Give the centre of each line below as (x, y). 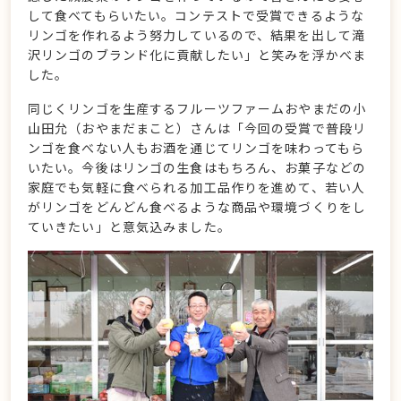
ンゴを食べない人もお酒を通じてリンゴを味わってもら (196, 148)
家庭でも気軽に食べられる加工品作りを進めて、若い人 (196, 187)
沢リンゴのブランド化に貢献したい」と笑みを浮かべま (197, 55)
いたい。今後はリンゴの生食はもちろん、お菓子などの (197, 167)
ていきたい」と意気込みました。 (129, 226)
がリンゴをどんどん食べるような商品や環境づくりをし (197, 207)
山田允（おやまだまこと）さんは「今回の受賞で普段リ (197, 128)
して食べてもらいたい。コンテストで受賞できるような (196, 15)
